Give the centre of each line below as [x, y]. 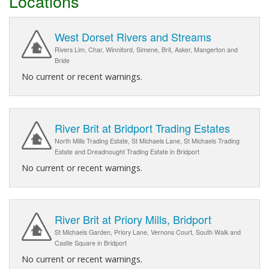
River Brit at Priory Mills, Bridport [133, 219]
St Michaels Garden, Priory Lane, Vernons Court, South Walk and [148, 232]
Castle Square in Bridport [91, 243]
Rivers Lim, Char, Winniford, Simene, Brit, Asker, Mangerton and [146, 50]
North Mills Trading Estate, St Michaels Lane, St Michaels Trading [147, 141]
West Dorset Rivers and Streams [133, 37]
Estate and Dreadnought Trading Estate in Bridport [127, 152]
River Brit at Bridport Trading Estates [142, 128]
